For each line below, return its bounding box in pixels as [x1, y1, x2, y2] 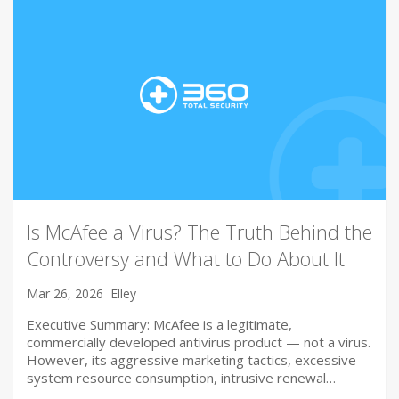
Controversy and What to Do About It [27, 244, 345, 272]
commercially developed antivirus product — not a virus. [27, 332, 370, 351]
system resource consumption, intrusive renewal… [27, 368, 336, 387]
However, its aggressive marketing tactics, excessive [27, 350, 356, 369]
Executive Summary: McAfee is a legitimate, [27, 314, 292, 333]
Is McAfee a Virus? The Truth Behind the [27, 217, 372, 245]
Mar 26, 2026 [27, 284, 103, 302]
